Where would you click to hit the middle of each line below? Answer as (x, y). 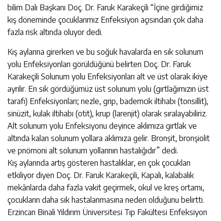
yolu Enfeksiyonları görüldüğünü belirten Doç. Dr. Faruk (99, 64)
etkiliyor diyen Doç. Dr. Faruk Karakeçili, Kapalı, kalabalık (101, 175)
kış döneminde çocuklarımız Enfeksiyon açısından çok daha (105, 19)
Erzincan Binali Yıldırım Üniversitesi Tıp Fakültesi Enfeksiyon (107, 212)
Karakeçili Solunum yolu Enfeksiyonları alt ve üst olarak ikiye (108, 76)
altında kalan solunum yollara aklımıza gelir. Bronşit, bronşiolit (109, 138)
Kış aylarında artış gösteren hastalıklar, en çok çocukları (99, 163)
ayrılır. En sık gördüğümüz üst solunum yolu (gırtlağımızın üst (108, 89)
